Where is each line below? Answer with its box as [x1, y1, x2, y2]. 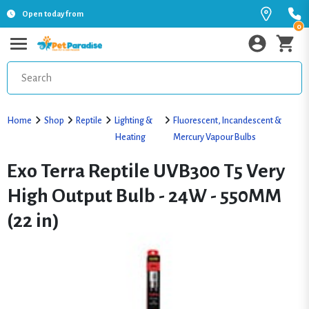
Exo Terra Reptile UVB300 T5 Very [7, 161, 285, 181]
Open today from [22, 10, 83, 18]
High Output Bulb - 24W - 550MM [7, 186, 281, 206]
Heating [114, 132, 146, 142]
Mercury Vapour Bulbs [173, 132, 257, 142]
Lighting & [114, 116, 152, 126]
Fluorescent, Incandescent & [173, 116, 282, 126]
